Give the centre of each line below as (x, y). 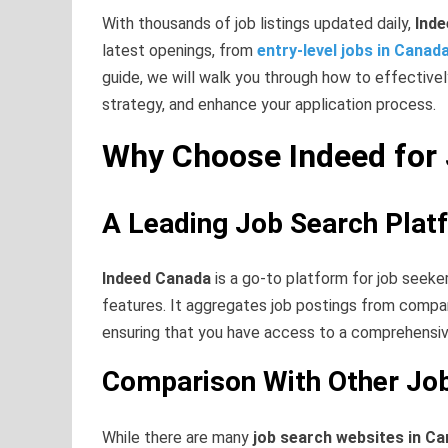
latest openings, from (179, 51)
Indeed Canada (156, 279)
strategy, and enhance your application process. (269, 105)
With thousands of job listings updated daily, (258, 24)
